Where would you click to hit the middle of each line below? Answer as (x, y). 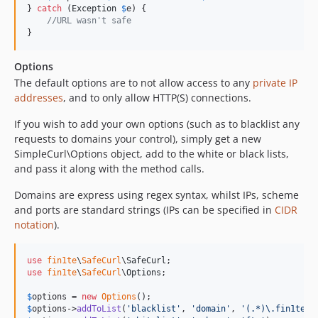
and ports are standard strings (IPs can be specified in (144, 210)
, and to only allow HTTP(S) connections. (157, 98)
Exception (94, 9)
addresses (39, 98)
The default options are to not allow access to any (133, 83)
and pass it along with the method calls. (109, 169)
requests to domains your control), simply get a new (138, 139)
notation (34, 225)
